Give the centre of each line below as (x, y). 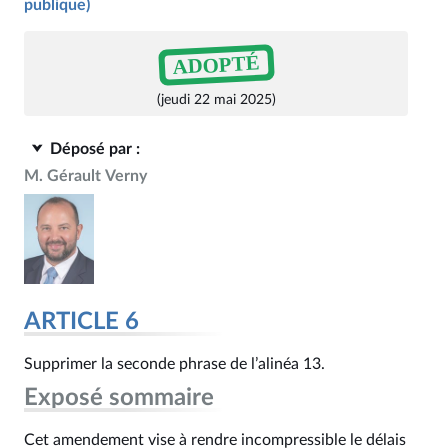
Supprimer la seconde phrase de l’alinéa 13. (174, 364)
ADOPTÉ (216, 64)
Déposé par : (95, 149)
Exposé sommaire (119, 398)
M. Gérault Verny (85, 176)
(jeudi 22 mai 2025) (216, 99)
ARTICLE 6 (81, 322)
